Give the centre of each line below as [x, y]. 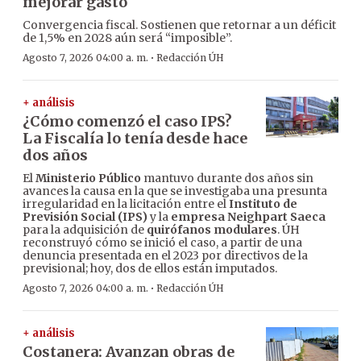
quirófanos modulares [212, 230]
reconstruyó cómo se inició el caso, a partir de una [162, 243]
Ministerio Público [88, 178]
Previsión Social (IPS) [86, 217]
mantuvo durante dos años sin [227, 178]
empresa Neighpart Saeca [248, 217]
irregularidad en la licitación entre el [126, 204]
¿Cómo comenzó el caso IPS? [127, 122]
